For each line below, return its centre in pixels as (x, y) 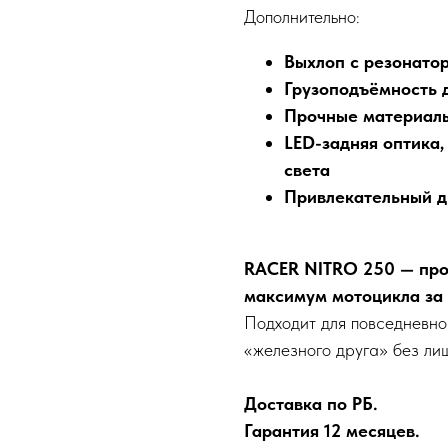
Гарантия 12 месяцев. (332, 431)
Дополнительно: (302, 17)
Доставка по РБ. (311, 404)
